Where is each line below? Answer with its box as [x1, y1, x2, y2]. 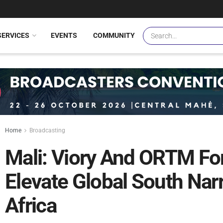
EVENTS [51, 31, 77, 39]
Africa [5, 193, 56, 218]
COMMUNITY [93, 31, 135, 39]
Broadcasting [29, 127, 65, 134]
